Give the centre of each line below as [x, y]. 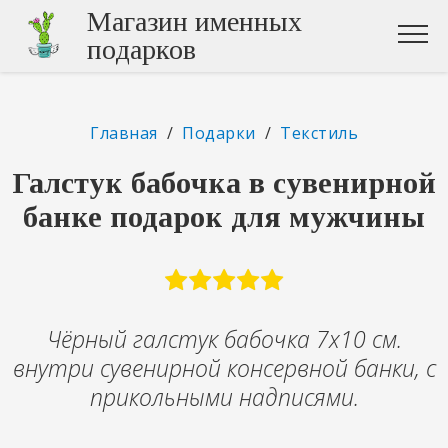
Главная [124, 133]
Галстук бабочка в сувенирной [224, 182]
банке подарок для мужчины [224, 216]
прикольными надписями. [224, 396]
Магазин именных [194, 21]
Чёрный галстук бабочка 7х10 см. [224, 338]
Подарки [219, 133]
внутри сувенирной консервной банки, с [224, 367]
